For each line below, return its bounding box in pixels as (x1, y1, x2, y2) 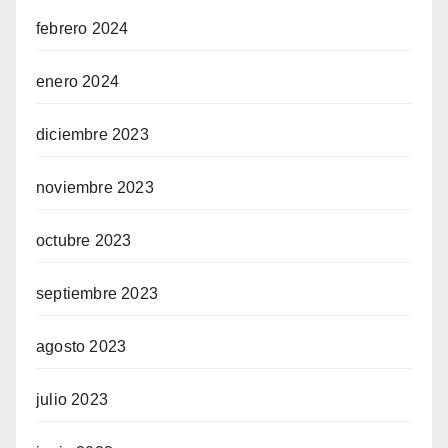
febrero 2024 (36, 20, 129, 38)
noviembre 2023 (36, 179, 154, 197)
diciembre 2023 (36, 126, 149, 144)
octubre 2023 (36, 232, 132, 250)
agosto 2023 (36, 338, 127, 356)
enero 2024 (36, 73, 119, 91)
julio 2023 (36, 391, 108, 409)
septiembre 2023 (36, 285, 158, 303)
